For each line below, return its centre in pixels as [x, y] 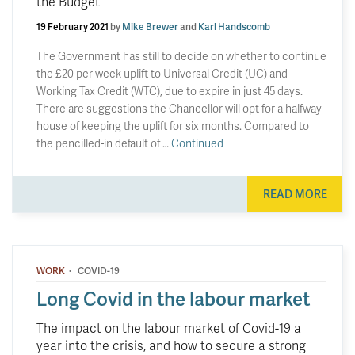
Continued [197, 143]
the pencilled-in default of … [104, 143]
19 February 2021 [73, 26]
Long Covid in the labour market [173, 298]
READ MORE [295, 194]
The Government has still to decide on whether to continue [181, 55]
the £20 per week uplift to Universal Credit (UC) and [162, 73]
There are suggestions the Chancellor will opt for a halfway [179, 108]
